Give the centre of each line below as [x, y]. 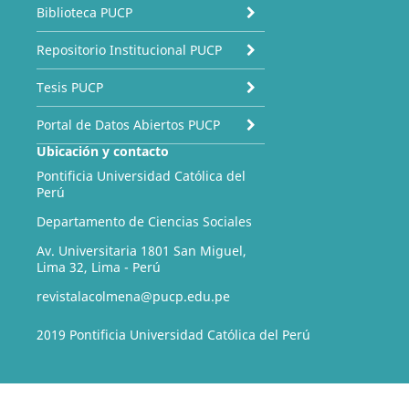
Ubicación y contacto [102, 152]
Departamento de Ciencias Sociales [144, 222]
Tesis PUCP [69, 88]
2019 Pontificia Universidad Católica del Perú [173, 335]
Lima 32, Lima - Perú [98, 267]
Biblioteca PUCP [84, 13]
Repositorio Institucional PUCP [129, 50]
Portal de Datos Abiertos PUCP [128, 125]
